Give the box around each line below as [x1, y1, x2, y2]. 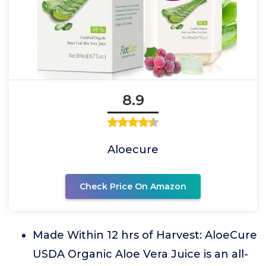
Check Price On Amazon [80, 181, 186, 192]
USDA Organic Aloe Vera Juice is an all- [33, 248, 248, 261]
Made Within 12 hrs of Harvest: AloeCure [33, 229, 257, 242]
